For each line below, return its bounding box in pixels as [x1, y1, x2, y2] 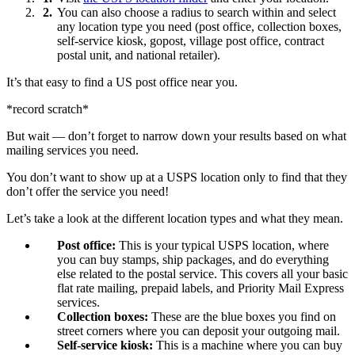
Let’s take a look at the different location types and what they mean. [6, 212, 343, 226]
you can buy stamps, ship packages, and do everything [57, 253, 329, 267]
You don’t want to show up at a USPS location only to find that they [6, 170, 347, 185]
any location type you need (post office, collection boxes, [57, 20, 342, 34]
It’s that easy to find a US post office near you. [6, 75, 238, 90]
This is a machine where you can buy [153, 338, 342, 353]
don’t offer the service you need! [6, 185, 169, 199]
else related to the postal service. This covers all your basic [57, 267, 348, 281]
